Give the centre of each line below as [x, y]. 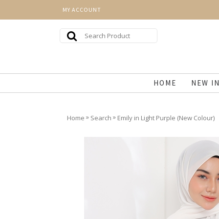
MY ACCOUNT [82, 10]
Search [101, 118]
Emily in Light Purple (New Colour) [166, 118]
